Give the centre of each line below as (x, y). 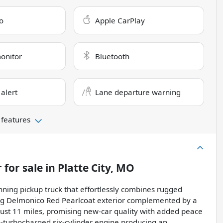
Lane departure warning (138, 92)
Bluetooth (112, 56)
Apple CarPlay (120, 21)
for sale (22, 168)
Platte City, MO (96, 168)
